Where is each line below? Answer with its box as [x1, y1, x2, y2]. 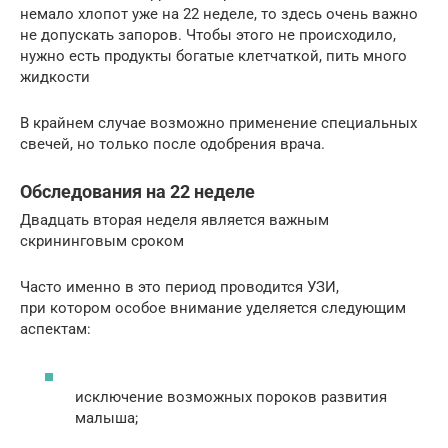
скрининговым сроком [20, 232, 184, 251]
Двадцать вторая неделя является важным [20, 211, 329, 230]
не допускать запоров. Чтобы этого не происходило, [20, 26, 396, 45]
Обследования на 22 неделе [20, 181, 255, 203]
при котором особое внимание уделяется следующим [20, 299, 406, 318]
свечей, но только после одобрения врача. [20, 135, 325, 154]
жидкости [20, 68, 90, 87]
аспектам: [20, 320, 91, 339]
